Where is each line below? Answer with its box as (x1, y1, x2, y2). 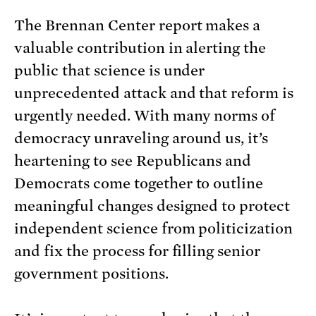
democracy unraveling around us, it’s (14, 129, 269, 147)
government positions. (14, 265, 169, 282)
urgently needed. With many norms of (14, 107, 276, 124)
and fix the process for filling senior (14, 242, 261, 260)
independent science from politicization (14, 219, 293, 237)
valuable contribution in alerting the (14, 39, 267, 56)
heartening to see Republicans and (14, 152, 252, 169)
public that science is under (14, 61, 205, 79)
